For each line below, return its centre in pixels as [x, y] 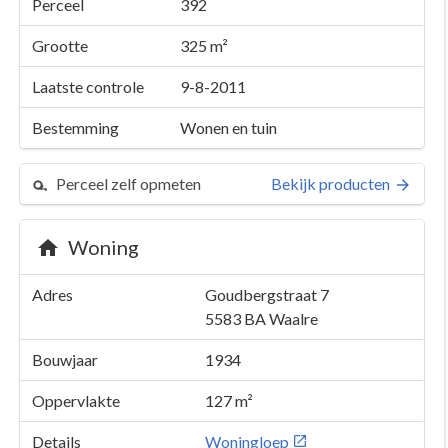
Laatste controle [88, 86]
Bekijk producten [330, 183]
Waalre [292, 318]
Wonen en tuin [228, 127]
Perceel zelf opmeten [128, 183]
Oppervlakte [76, 400]
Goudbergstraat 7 [267, 294]
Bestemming [75, 127]
